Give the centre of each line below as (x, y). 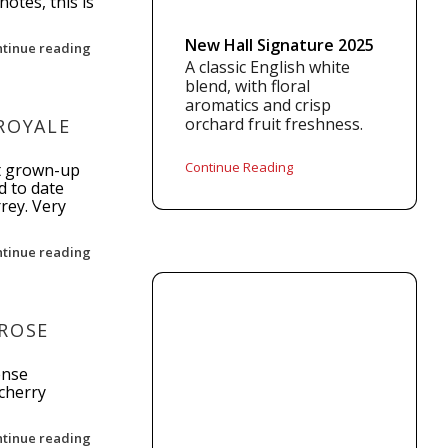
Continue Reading (239, 167)
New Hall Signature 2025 (280, 45)
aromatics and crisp (258, 105)
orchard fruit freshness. (274, 124)
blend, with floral (248, 86)
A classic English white (268, 67)
